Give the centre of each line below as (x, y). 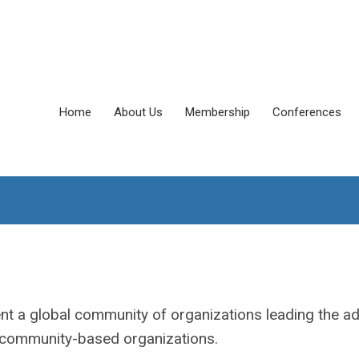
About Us (138, 112)
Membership (218, 112)
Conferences (307, 112)
